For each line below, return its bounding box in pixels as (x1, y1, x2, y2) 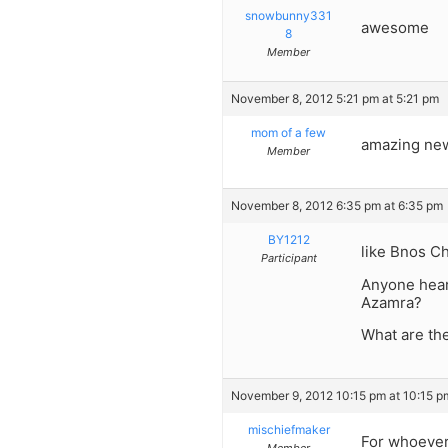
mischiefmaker (247, 422, 330, 438)
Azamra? (361, 292, 422, 312)
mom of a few (251, 124, 326, 140)
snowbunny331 (245, 7, 332, 23)
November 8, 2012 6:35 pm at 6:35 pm (231, 198, 443, 214)
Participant (260, 251, 317, 266)
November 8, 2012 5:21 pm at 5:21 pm (231, 90, 439, 106)
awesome (361, 17, 429, 37)
